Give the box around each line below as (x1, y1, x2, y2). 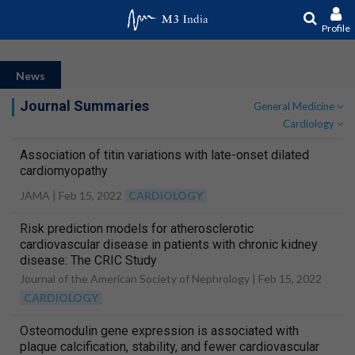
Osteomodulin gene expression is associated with (20, 323, 299, 338)
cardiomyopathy (20, 163, 108, 178)
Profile (321, 22, 350, 34)
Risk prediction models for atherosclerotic (20, 221, 254, 236)
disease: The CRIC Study (20, 253, 157, 268)
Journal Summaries (20, 97, 149, 114)
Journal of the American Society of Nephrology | (20, 272, 258, 285)
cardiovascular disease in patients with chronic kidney (20, 237, 318, 252)
